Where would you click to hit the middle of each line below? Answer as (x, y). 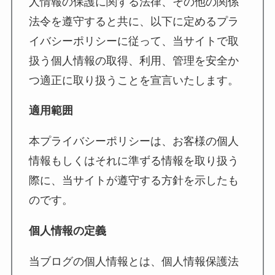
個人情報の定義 (67, 231)
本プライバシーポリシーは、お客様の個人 (134, 141)
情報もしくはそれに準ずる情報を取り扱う (134, 161)
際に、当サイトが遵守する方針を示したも (134, 181)
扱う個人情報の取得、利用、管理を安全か (134, 60)
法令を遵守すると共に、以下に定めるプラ (134, 21)
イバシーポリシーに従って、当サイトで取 (134, 41)
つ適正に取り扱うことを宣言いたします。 (134, 80)
